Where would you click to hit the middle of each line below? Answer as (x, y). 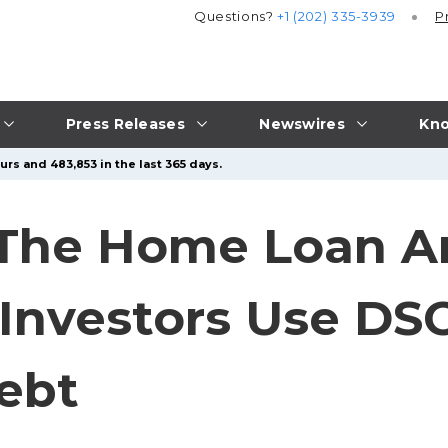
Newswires (302, 123)
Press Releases (125, 123)
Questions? (236, 16)
